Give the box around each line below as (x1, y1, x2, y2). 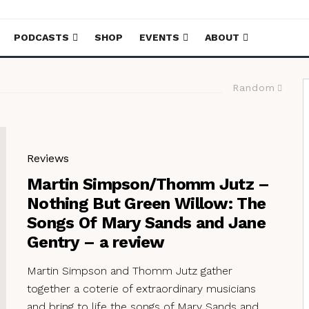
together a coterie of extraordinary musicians (27, 281, 256, 295)
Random (232, 82, 275, 93)
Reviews (27, 151, 69, 165)
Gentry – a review (27, 232, 165, 252)
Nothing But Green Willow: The (27, 193, 266, 213)
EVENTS (139, 32, 179, 43)
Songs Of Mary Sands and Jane (27, 212, 266, 232)
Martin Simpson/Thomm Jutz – (27, 174, 270, 194)
